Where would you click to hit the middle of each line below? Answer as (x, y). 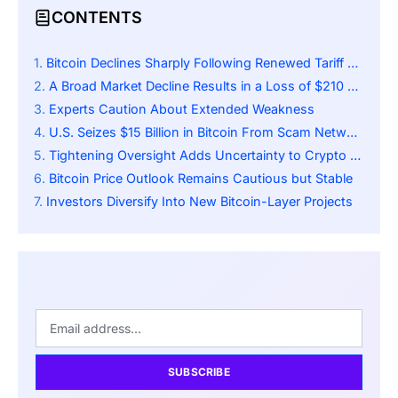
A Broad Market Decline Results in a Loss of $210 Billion (198, 85)
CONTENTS (97, 18)
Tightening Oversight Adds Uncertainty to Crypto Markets (199, 155)
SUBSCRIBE (199, 371)
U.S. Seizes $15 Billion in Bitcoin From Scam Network (198, 131)
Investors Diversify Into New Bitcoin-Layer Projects (199, 201)
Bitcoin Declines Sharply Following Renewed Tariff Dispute (197, 62)
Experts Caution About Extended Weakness (182, 108)
